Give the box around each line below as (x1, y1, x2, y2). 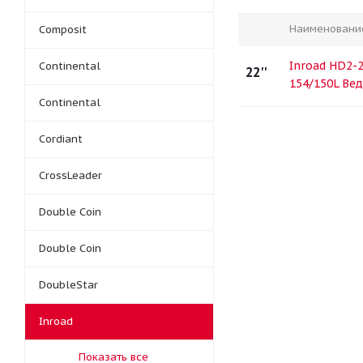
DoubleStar (39, 278, 98, 292)
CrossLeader (39, 169, 102, 182)
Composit (39, 23, 87, 36)
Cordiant (39, 132, 83, 146)
